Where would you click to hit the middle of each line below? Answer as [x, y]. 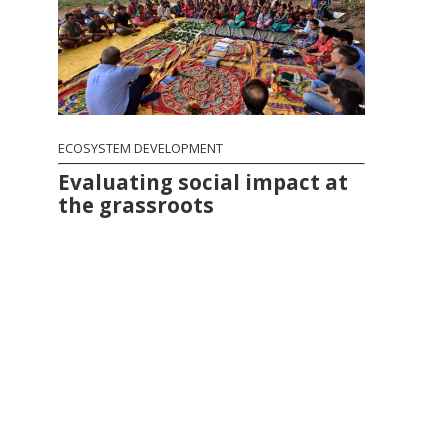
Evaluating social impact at [203, 182]
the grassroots [136, 205]
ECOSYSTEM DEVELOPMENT [141, 149]
